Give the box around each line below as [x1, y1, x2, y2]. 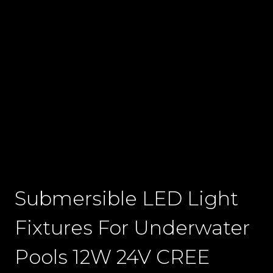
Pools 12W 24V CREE [15, 245, 210, 269]
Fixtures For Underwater [15, 216, 250, 240]
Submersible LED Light [15, 186, 238, 211]
